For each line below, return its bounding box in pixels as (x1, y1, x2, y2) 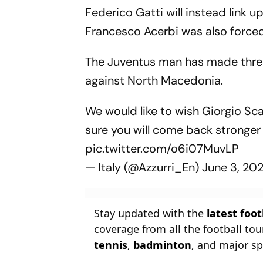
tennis (94, 237, 128, 252)
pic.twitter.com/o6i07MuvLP (85, 140, 240, 156)
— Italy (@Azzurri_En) (85, 159, 203, 175)
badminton (133, 237, 192, 252)
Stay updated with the (94, 205, 207, 220)
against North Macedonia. (85, 72, 227, 88)
